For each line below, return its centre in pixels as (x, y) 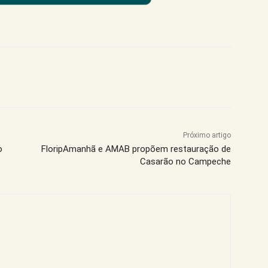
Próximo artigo (207, 135)
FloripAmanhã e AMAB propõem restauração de (136, 149)
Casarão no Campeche (185, 161)
